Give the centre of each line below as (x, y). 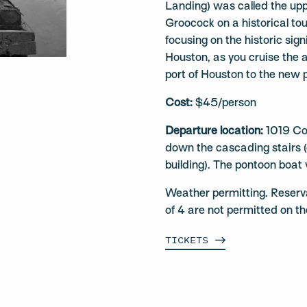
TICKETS (187, 240)
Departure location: (214, 132)
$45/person (225, 103)
